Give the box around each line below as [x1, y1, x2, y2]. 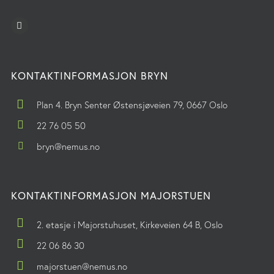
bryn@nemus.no [36, 140, 100, 152]
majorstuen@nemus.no [36, 260, 127, 272]
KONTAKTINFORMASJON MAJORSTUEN [10, 188, 211, 202]
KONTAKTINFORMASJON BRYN [10, 68, 168, 82]
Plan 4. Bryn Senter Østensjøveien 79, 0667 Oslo [36, 98, 228, 111]
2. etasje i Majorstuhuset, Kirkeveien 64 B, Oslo [36, 218, 223, 231]
